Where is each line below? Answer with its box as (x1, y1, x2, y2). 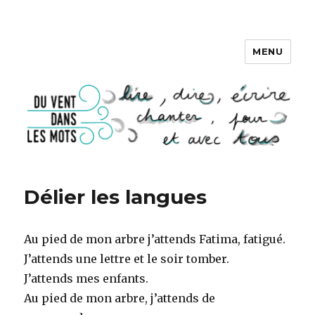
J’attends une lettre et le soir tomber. (24, 252, 230, 266)
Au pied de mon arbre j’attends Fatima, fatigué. (24, 232, 286, 247)
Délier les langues (24, 185, 207, 210)
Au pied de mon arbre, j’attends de (24, 291, 216, 306)
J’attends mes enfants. (24, 271, 149, 286)
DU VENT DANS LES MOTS (24, 51, 252, 72)
